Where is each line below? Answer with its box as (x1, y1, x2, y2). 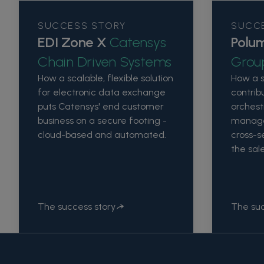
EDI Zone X (38, 33, 110, 51)
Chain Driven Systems (38, 52, 172, 70)
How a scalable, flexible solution (38, 72, 173, 84)
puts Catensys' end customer (38, 100, 164, 112)
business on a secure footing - (38, 114, 167, 126)
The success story (38, 201, 115, 213)
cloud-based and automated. (38, 128, 166, 140)
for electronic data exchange (38, 86, 166, 98)
